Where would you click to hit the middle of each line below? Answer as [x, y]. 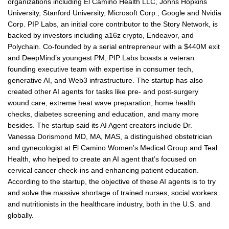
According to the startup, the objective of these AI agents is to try [112, 182]
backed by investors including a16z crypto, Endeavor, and [101, 36]
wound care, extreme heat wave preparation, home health [101, 103]
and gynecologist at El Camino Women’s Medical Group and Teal [112, 148]
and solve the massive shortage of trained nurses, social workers [112, 193]
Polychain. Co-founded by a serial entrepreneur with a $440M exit [114, 47]
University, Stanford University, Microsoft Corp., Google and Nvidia [114, 13]
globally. [21, 215]
